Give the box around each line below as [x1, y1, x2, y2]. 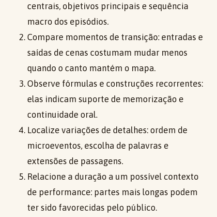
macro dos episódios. [27, 16, 108, 27]
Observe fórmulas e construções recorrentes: [27, 78, 203, 89]
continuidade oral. [27, 109, 97, 120]
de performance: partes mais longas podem [27, 187, 198, 198]
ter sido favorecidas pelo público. [27, 202, 157, 213]
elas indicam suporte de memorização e [27, 94, 184, 105]
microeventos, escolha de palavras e [27, 140, 169, 151]
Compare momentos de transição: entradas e [27, 32, 203, 43]
